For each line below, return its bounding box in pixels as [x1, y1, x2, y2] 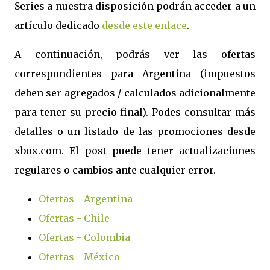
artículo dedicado [14, 19, 102, 31]
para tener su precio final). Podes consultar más [14, 106, 256, 118]
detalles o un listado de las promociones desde [14, 125, 256, 137]
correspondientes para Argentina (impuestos [14, 67, 256, 80]
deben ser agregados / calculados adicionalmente [14, 87, 256, 99]
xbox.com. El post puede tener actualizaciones [14, 145, 256, 157]
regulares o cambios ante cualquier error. [14, 164, 216, 176]
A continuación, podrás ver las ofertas [14, 48, 256, 60]
